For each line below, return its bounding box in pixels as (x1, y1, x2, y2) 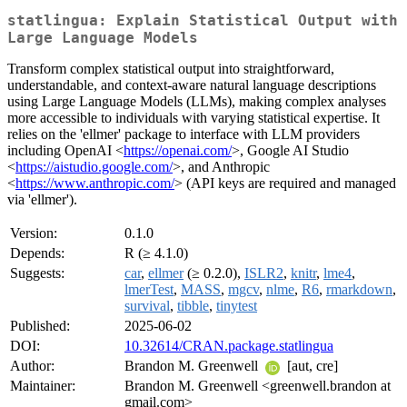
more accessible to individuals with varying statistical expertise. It (7, 110, 380, 126)
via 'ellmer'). (7, 192, 77, 208)
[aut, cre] (283, 358, 338, 374)
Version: (10, 225, 57, 242)
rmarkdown (326, 282, 392, 298)
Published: (10, 318, 70, 334)
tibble (177, 298, 209, 314)
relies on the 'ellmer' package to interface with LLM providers (7, 126, 360, 143)
